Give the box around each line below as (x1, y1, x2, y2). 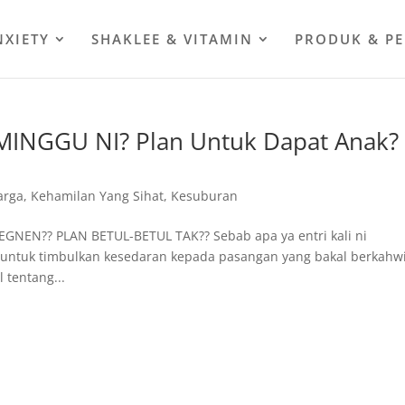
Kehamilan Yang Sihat (31, 187, 165, 204)
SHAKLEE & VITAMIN (91, 30, 253, 48)
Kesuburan (171, 187, 239, 204)
